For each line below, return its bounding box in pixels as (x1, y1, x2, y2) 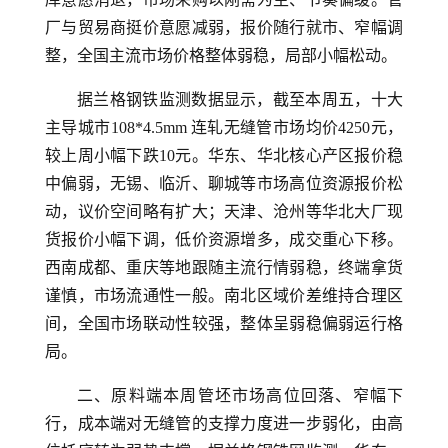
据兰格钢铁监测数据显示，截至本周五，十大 (77, 91, 403, 108)
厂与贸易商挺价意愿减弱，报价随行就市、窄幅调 (45, 19, 403, 36)
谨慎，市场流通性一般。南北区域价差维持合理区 (45, 287, 403, 304)
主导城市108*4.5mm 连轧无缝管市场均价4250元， (45, 119, 403, 136)
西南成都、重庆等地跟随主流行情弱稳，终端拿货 (45, 259, 403, 276)
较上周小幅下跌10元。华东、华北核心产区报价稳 (45, 147, 403, 164)
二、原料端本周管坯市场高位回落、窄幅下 (77, 387, 403, 404)
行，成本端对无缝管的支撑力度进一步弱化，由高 (45, 415, 403, 432)
